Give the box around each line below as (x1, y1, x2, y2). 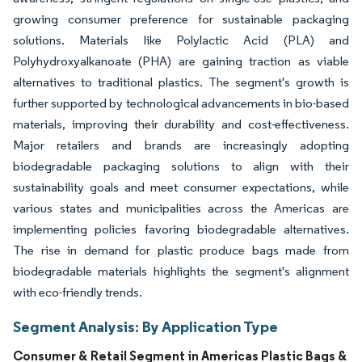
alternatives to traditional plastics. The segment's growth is (13, 74, 349, 90)
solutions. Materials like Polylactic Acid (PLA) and (13, 32, 349, 48)
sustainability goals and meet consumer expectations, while (13, 179, 349, 195)
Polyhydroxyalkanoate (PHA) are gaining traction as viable (13, 53, 349, 69)
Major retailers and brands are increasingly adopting (13, 137, 349, 153)
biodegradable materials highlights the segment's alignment (13, 263, 349, 279)
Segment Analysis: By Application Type (13, 316, 278, 336)
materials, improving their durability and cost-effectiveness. (13, 116, 349, 132)
